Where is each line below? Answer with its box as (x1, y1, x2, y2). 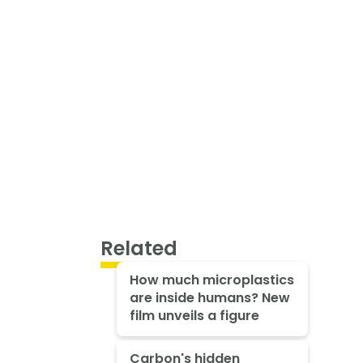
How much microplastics (129, 271, 294, 290)
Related (100, 234, 177, 262)
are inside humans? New (129, 288, 290, 308)
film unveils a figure (129, 306, 259, 326)
